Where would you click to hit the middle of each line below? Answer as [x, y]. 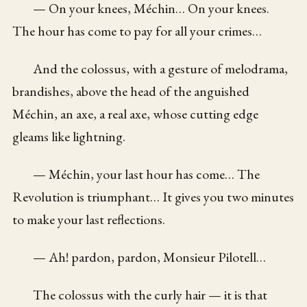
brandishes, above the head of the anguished [131, 91]
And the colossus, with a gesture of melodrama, [161, 68]
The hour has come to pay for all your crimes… [137, 30]
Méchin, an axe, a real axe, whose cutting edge [136, 113]
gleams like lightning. [69, 136]
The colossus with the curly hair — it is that [150, 294]
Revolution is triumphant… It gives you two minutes [153, 196]
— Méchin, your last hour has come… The [147, 174]
